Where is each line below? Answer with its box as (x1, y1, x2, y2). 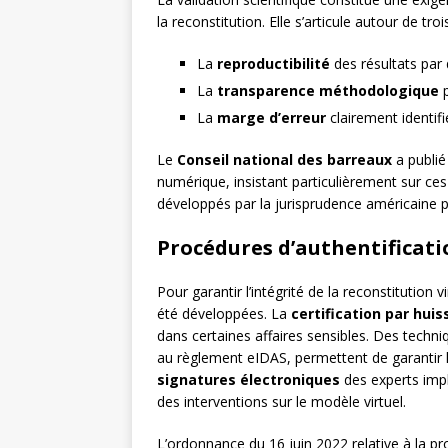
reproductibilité (217, 54, 330, 74)
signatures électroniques (157, 370, 340, 390)
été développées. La (157, 304, 291, 324)
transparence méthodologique (217, 81, 439, 101)
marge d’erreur (217, 108, 326, 128)
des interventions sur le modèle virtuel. (157, 392, 406, 412)
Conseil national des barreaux (177, 150, 392, 170)
